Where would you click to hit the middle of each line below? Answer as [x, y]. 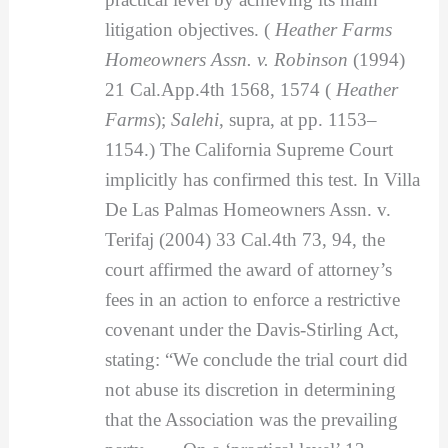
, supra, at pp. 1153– [297, 120]
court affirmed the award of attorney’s [248, 270]
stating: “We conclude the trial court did [256, 360]
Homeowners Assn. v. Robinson [226, 60]
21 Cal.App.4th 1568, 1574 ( [220, 90]
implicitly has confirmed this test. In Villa [262, 180]
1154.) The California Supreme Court [248, 150]
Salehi [194, 120]
